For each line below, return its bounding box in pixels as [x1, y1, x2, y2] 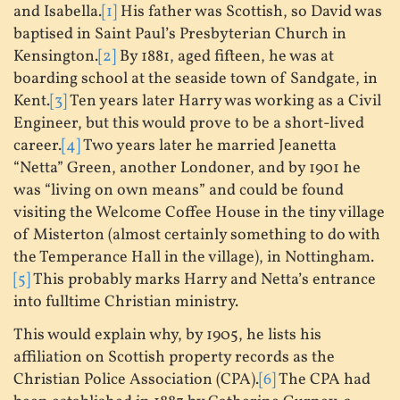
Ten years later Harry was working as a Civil [67, 89, 381, 112]
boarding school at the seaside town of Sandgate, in [13, 67, 378, 90]
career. [13, 134, 62, 157]
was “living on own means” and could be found [13, 179, 344, 202]
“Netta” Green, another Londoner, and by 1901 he [13, 156, 361, 179]
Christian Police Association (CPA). [13, 369, 259, 392]
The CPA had [276, 369, 371, 392]
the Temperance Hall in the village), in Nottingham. [13, 246, 374, 269]
